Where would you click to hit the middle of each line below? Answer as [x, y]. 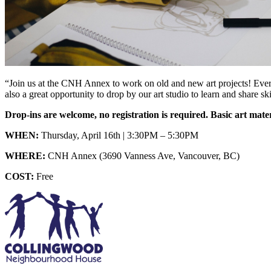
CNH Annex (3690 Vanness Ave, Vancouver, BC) [142, 155]
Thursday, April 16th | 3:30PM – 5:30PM [120, 135]
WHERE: [25, 155]
